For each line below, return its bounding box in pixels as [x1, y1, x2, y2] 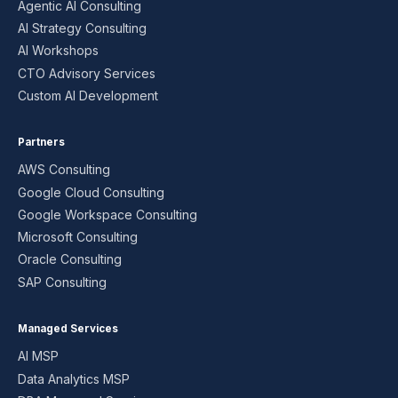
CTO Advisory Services [18, 65, 155, 81]
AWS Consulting [18, 162, 110, 178]
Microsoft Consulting [18, 229, 138, 245]
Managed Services [18, 322, 118, 335]
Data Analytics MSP [18, 370, 130, 386]
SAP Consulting [18, 274, 107, 290]
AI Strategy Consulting [18, 20, 147, 36]
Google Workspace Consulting [18, 206, 197, 222]
